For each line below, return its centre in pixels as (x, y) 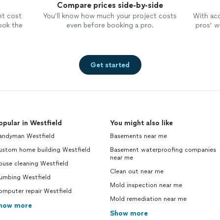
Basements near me (138, 136)
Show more (129, 213)
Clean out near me (137, 171)
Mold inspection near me (146, 185)
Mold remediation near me (148, 199)
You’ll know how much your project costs (110, 16)
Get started (110, 65)
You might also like (141, 123)
